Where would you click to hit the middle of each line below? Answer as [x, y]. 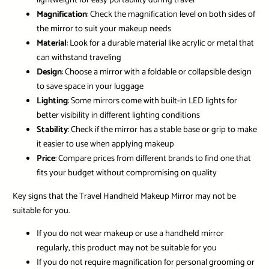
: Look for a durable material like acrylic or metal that [160, 44]
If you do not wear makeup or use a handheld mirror [130, 234]
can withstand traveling [79, 58]
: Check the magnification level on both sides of [171, 15]
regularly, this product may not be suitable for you [126, 248]
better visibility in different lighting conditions [118, 116]
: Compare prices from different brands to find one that [153, 159]
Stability [52, 130]
